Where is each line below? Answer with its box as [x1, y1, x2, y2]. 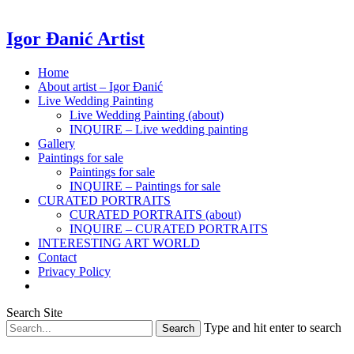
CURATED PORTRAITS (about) [70, 207, 241, 221]
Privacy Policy [38, 264, 111, 278]
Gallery [38, 136, 75, 150]
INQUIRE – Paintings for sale [70, 179, 220, 193]
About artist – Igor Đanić [38, 79, 163, 93]
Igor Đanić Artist [6, 28, 145, 49]
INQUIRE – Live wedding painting [70, 122, 248, 136]
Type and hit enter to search [204, 320, 341, 334]
